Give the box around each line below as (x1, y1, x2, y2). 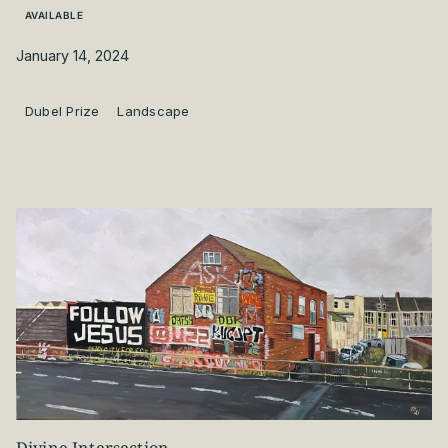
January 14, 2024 (16, 46, 129, 64)
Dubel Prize (24, 102, 100, 119)
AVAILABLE (24, 9, 84, 21)
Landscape (117, 102, 190, 119)
